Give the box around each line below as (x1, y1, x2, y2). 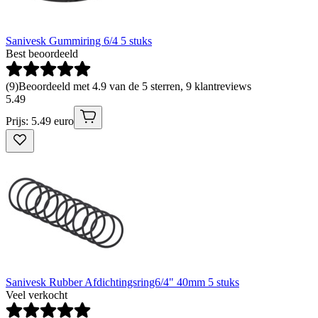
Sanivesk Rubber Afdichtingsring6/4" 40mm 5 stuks (6, 276, 239, 289)
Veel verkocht (6, 289, 67, 302)
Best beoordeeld (6, 48, 78, 60)
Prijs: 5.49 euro (6, 115, 74, 128)
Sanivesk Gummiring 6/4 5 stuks (6, 35, 152, 48)
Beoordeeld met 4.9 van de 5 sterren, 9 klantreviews (18, 80, 251, 93)
